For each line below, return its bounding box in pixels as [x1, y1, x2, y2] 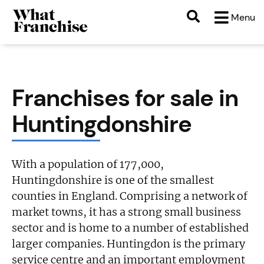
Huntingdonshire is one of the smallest [12, 173, 214, 187]
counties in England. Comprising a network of [12, 189, 248, 203]
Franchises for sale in [12, 82, 239, 113]
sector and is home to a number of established [12, 221, 249, 235]
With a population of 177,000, [12, 157, 164, 171]
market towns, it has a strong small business [12, 205, 242, 219]
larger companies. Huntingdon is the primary [12, 237, 246, 250]
